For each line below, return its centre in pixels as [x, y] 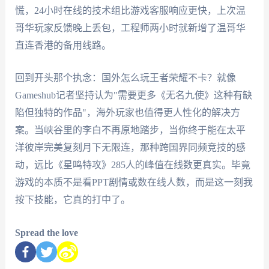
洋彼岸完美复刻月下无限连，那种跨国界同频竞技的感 [130, 148]
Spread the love [46, 232]
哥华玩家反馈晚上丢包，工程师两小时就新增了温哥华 [130, 28]
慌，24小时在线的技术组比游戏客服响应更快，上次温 [130, 10]
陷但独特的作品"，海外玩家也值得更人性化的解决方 [127, 113]
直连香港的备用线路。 [63, 45]
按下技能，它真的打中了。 [72, 200]
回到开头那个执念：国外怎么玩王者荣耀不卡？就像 [125, 78]
